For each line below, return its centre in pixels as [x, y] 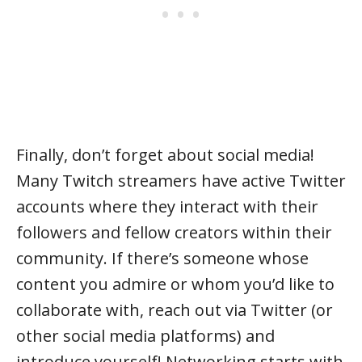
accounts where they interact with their [167, 206]
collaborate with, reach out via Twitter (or [175, 310]
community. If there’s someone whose [162, 258]
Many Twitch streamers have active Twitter [181, 181]
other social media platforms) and [145, 336]
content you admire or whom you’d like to [175, 284]
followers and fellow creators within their [174, 232]
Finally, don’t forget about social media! [165, 155]
